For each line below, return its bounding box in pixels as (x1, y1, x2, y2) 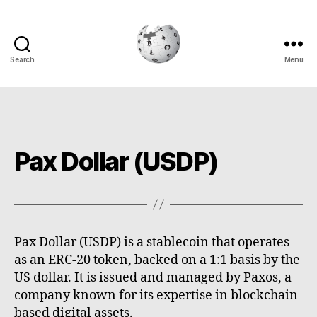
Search (10, 54, 35, 64)
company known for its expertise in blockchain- (14, 287, 302, 304)
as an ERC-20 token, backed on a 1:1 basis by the (14, 251, 300, 268)
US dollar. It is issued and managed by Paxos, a (14, 269, 292, 286)
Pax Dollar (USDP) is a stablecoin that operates (14, 234, 289, 250)
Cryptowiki (157, 64, 222, 79)
